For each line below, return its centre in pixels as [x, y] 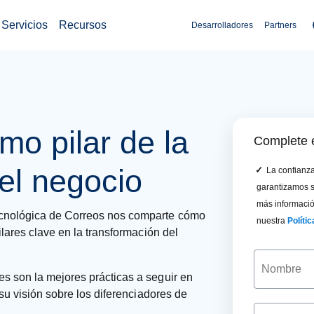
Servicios [25, 25]
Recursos [83, 25]
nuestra [272, 221]
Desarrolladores [222, 25]
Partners [280, 25]
